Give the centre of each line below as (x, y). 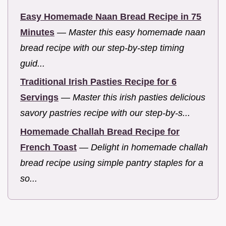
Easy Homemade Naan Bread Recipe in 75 (111, 16)
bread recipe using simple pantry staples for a (112, 163)
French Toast (48, 147)
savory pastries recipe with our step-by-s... (105, 113)
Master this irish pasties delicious (139, 98)
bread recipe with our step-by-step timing (102, 48)
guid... (33, 63)
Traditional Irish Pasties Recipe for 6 (98, 82)
